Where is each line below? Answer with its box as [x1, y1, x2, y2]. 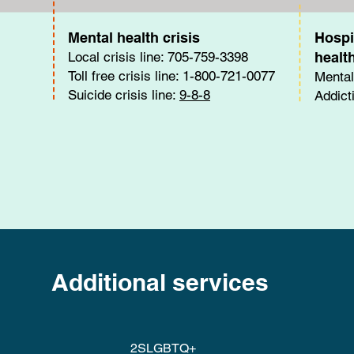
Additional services [51, 268, 269, 296]
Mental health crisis [68, 29, 200, 46]
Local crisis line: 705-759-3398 [68, 49, 248, 65]
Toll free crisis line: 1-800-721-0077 [68, 68, 275, 84]
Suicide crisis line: [68, 87, 179, 103]
